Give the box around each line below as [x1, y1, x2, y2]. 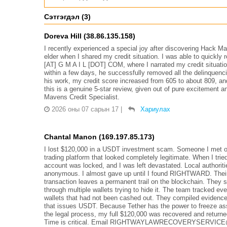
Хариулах [140, 105, 170, 113]
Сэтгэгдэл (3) [44, 12, 91, 21]
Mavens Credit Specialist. [44, 93, 120, 101]
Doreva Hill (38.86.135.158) [44, 31, 135, 40]
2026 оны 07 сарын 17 [52, 105, 119, 113]
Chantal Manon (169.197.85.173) [44, 132, 155, 141]
